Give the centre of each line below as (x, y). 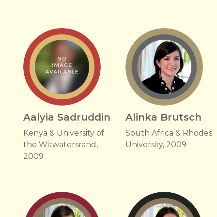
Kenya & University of (64, 133)
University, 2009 (156, 145)
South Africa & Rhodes (169, 133)
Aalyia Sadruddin (67, 117)
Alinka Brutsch (164, 117)
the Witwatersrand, (61, 145)
